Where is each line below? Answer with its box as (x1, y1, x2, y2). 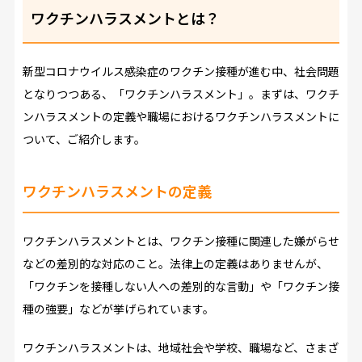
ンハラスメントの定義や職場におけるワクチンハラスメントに (22, 107, 339, 124)
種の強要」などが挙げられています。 (22, 300, 214, 317)
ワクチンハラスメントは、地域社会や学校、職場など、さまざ (22, 339, 339, 356)
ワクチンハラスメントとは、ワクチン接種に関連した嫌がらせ (22, 232, 339, 249)
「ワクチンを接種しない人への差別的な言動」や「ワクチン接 (22, 277, 339, 294)
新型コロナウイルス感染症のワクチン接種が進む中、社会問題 (22, 62, 339, 79)
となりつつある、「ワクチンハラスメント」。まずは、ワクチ (22, 85, 339, 102)
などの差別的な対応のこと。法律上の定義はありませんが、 (22, 255, 328, 271)
